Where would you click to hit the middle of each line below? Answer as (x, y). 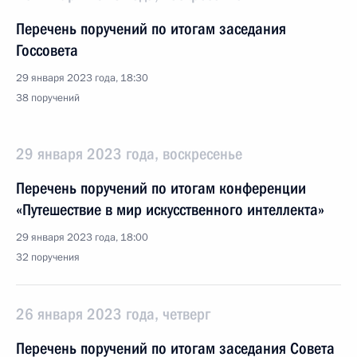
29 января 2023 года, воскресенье (129, 154)
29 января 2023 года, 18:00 (82, 237)
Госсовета (47, 50)
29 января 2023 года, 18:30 (82, 78)
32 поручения (48, 257)
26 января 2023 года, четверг (113, 314)
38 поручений (48, 98)
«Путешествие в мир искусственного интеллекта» (170, 210)
